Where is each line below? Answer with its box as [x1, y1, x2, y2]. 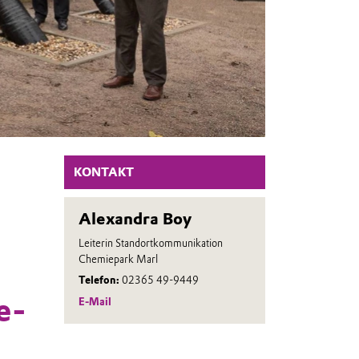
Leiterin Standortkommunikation [78, 236, 223, 249]
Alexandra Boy [78, 208, 192, 229]
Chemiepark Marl [78, 252, 158, 265]
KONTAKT [74, 165, 135, 180]
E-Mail [78, 295, 111, 308]
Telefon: [78, 274, 122, 287]
